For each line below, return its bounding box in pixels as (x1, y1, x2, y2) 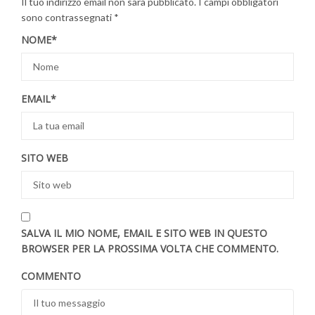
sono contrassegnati (21, 11, 114, 23)
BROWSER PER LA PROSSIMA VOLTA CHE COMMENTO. (21, 241, 278, 255)
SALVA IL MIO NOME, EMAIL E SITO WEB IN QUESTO (21, 226, 267, 240)
